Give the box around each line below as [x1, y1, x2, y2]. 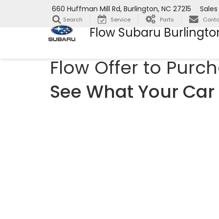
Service [110, 16, 131, 24]
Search [63, 16, 83, 24]
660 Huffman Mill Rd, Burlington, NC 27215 [52, 4, 191, 14]
